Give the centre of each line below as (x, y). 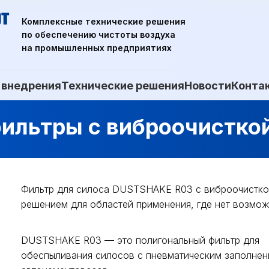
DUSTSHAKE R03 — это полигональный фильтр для (141, 240)
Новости (208, 85)
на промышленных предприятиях (97, 48)
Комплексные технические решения (104, 21)
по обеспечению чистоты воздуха (98, 35)
